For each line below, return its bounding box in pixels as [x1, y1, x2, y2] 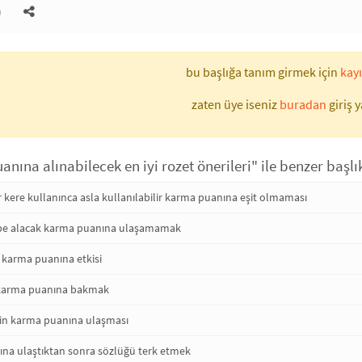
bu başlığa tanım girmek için [186, 64, 340, 80]
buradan [279, 96, 326, 112]
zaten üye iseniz [191, 96, 280, 112]
